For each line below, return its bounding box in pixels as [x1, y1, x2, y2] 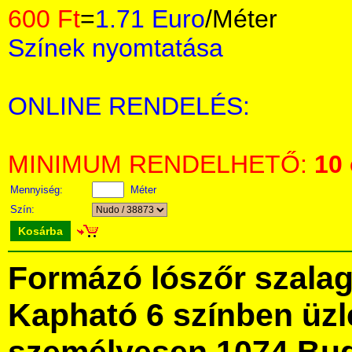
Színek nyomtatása [8, 34, 223, 62]
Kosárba [18, 225, 63, 237]
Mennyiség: [10, 184, 66, 196]
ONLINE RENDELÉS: [8, 92, 250, 120]
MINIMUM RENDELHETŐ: [8, 150, 314, 178]
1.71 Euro [95, 5, 205, 33]
